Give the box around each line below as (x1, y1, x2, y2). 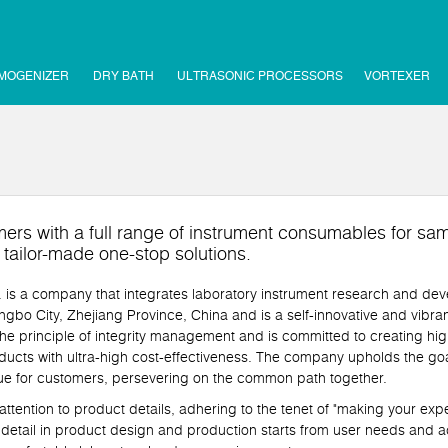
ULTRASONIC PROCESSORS (177, 69, 343, 83)
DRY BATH (92, 69, 154, 83)
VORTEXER (364, 69, 430, 83)
